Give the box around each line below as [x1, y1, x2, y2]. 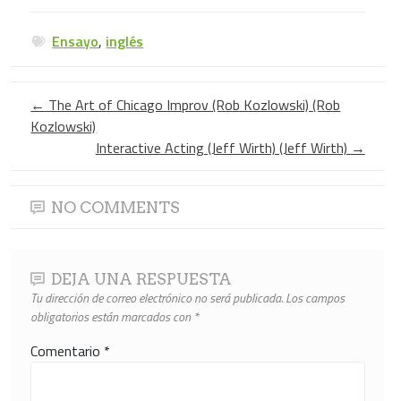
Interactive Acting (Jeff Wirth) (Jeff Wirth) [95, 137, 351, 159]
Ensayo [52, 30, 99, 53]
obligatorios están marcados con [30, 306, 194, 326]
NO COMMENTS [51, 198, 181, 218]
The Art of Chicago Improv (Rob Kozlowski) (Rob [45, 94, 341, 116]
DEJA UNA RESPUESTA [51, 269, 233, 288]
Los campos [286, 287, 346, 307]
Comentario [30, 339, 105, 362]
